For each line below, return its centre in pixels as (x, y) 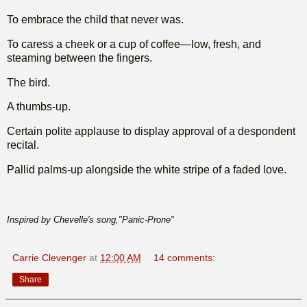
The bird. (28, 82)
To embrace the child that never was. (95, 19)
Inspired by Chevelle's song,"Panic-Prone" (90, 219)
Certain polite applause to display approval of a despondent (151, 132)
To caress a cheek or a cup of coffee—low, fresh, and (134, 44)
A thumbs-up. (39, 107)
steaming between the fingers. (79, 58)
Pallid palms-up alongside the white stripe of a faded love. (147, 170)
